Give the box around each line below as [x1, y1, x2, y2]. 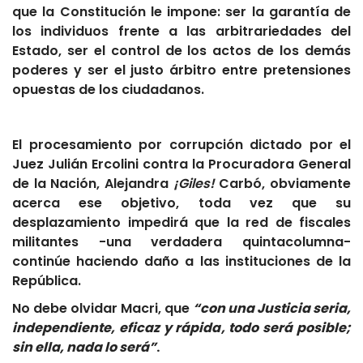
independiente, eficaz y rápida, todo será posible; [12, 318, 351, 338]
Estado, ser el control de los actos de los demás [12, 41, 351, 61]
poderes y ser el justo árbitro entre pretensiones [12, 61, 351, 80]
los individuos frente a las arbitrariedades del [12, 22, 351, 41]
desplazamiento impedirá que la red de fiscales [12, 213, 351, 233]
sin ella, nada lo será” [12, 338, 156, 357]
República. [12, 271, 81, 291]
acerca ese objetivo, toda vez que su [12, 194, 351, 213]
